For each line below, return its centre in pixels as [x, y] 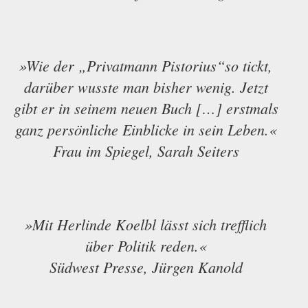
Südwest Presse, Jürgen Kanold [146, 267]
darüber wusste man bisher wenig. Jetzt [146, 87]
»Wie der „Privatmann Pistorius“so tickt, [146, 66]
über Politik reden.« [146, 246]
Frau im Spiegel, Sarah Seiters [146, 151]
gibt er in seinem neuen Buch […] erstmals [146, 108]
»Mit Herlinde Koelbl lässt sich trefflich [146, 224]
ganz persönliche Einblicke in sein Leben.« [146, 130]
